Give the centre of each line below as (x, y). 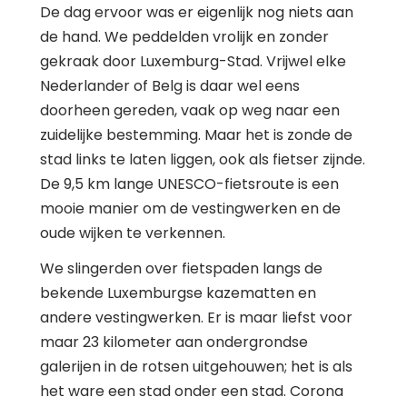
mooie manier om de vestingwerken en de (190, 208)
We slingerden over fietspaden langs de (181, 268)
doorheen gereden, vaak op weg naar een (190, 110)
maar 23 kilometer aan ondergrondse (174, 342)
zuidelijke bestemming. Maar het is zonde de (196, 134)
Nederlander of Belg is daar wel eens (170, 85)
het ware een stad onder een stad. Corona (192, 391)
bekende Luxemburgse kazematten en (178, 293)
